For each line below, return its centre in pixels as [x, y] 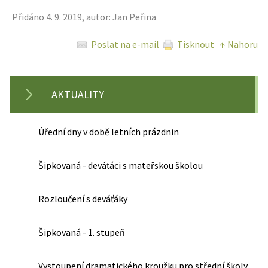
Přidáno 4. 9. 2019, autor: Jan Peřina [84, 17]
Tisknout [196, 44]
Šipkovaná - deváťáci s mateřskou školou [121, 165]
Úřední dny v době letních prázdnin [109, 132]
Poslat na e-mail [125, 44]
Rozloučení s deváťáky [83, 199]
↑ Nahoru [239, 44]
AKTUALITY [78, 94]
